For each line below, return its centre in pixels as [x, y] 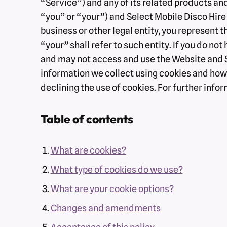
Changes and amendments [105, 208]
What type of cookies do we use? [117, 169]
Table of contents [87, 119]
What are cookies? [88, 150]
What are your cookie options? [112, 188]
